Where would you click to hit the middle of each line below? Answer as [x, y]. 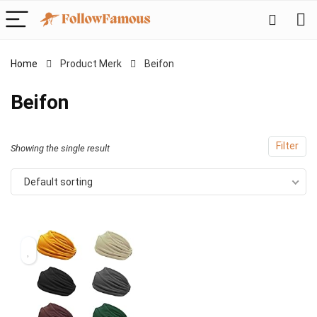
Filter [287, 146]
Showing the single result [60, 148]
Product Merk [91, 64]
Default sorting [58, 182]
